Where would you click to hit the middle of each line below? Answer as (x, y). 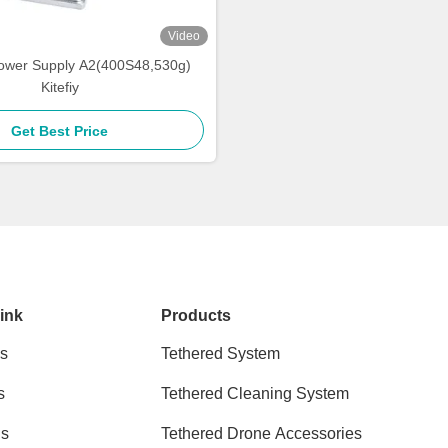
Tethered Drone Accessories (262, 433)
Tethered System (221, 353)
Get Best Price (59, 131)
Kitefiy (59, 87)
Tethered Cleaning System (255, 393)
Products (196, 315)
